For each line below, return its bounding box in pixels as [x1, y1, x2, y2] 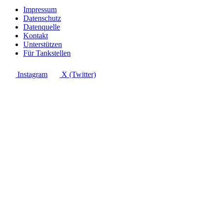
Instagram [17, 70, 47, 78]
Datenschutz [23, 14, 61, 22]
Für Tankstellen [23, 48, 71, 57]
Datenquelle [23, 22, 60, 31]
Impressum [23, 5, 57, 14]
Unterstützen [23, 40, 62, 48]
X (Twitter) [62, 70, 96, 78]
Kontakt [23, 31, 48, 40]
